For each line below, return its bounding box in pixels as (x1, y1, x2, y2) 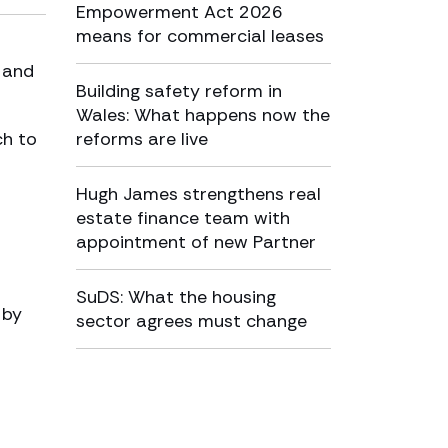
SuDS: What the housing (76, 285, 276, 309)
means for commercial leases (76, 24, 324, 48)
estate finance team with (76, 206, 290, 230)
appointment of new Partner (76, 230, 316, 254)
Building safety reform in (76, 79, 282, 103)
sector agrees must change (76, 309, 307, 333)
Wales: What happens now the (76, 103, 330, 127)
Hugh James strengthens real (76, 182, 321, 206)
